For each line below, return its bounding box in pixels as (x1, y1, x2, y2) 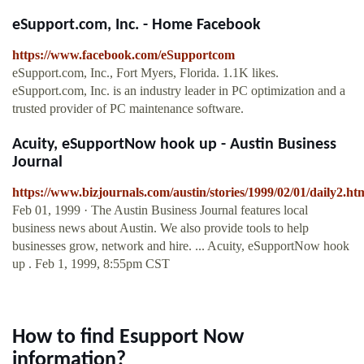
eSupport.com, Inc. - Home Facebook (12, 17, 261, 34)
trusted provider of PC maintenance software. (12, 102, 244, 116)
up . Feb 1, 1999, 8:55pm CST (12, 257, 170, 271)
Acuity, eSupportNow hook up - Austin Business (12, 136, 336, 154)
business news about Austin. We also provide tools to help (12, 221, 309, 236)
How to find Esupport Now (12, 327, 244, 349)
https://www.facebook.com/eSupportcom (12, 48, 235, 63)
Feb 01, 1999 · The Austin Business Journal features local (12, 203, 308, 218)
